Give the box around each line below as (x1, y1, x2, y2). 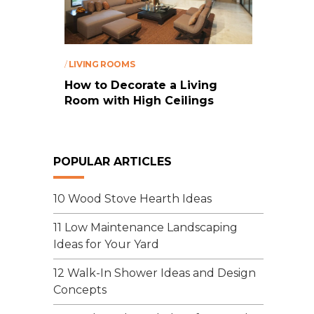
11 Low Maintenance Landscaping (53, 221, 238, 235)
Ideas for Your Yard (53, 238, 159, 252)
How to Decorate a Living (64, 78, 217, 92)
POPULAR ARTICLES (53, 155, 172, 169)
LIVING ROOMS (68, 58, 135, 69)
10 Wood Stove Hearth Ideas (53, 192, 212, 206)
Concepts (53, 283, 107, 297)
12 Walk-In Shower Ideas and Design (53, 266, 256, 280)
